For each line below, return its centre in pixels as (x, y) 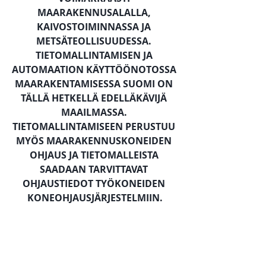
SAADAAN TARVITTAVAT (95, 169)
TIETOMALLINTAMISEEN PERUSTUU (95, 126)
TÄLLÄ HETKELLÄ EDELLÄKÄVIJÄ (95, 98)
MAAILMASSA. (95, 112)
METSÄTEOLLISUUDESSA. (95, 41)
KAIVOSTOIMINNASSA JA (95, 27)
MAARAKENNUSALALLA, (95, 12)
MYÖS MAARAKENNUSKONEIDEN (95, 141)
